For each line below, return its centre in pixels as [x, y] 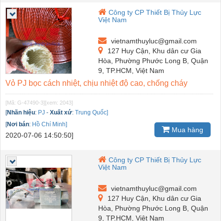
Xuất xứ [61, 112]
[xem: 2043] [59, 102]
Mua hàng [186, 129]
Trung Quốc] [92, 112]
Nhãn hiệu [21, 112]
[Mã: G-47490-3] [25, 102]
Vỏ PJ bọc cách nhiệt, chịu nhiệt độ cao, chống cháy [96, 83]
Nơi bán [18, 124]
